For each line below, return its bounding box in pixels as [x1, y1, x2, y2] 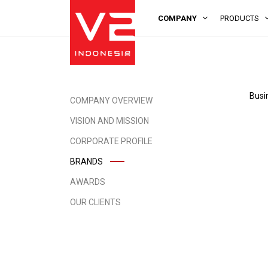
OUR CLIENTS [70, 197, 121, 208]
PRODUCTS [220, 14, 259, 23]
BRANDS [70, 157, 103, 167]
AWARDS [70, 177, 105, 187]
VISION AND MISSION [70, 116, 149, 126]
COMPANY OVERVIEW [70, 96, 153, 106]
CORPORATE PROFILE [70, 136, 153, 147]
